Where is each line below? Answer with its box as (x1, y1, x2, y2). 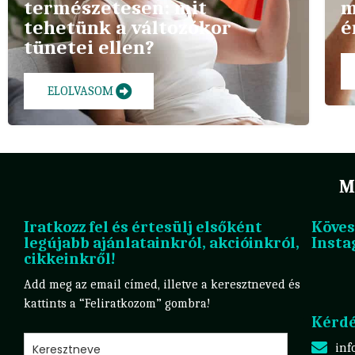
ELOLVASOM (48, 83, 113, 98)
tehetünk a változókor (24, 15, 231, 39)
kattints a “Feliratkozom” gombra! (24, 296, 211, 311)
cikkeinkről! (24, 249, 116, 268)
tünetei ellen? (24, 35, 155, 59)
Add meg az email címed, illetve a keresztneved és (24, 277, 300, 292)
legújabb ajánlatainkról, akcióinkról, (24, 233, 300, 252)
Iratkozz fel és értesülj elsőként (24, 217, 262, 236)
